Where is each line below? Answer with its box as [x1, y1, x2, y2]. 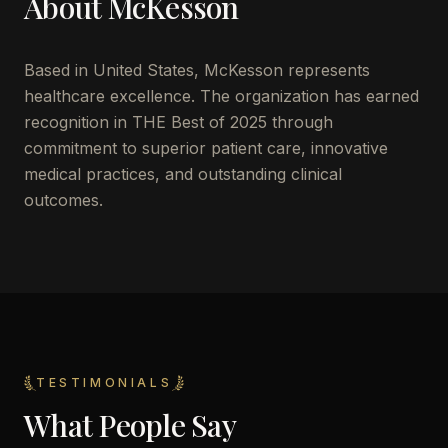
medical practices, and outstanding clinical [24, 164, 342, 184]
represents [283, 60, 370, 80]
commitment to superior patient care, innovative [24, 138, 388, 158]
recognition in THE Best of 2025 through [24, 112, 333, 132]
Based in [24, 60, 93, 80]
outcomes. [24, 190, 103, 210]
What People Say [24, 405, 236, 445]
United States [93, 60, 194, 80]
